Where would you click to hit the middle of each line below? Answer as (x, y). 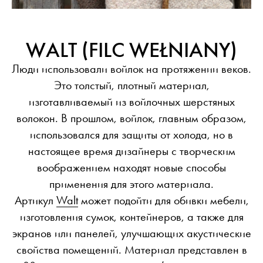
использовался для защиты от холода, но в (131, 135)
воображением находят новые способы (131, 168)
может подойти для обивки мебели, (163, 200)
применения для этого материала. (131, 184)
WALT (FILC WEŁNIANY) (131, 50)
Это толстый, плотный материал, (131, 85)
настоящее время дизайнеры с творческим (131, 151)
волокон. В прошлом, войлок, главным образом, (131, 118)
